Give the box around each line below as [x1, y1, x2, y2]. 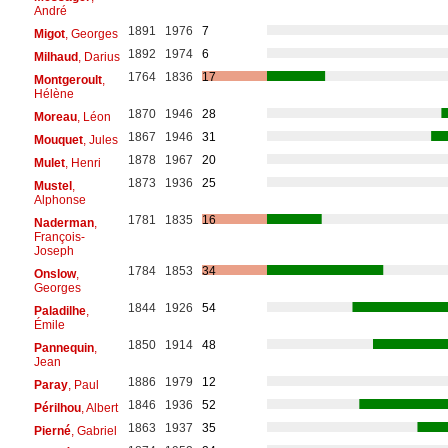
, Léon [76, 109, 111, 124]
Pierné [33, 423, 71, 438]
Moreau [33, 109, 77, 124]
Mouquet [33, 132, 83, 147]
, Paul [67, 377, 99, 392]
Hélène [33, 86, 74, 101]
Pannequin [33, 340, 94, 355]
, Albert [80, 400, 118, 415]
